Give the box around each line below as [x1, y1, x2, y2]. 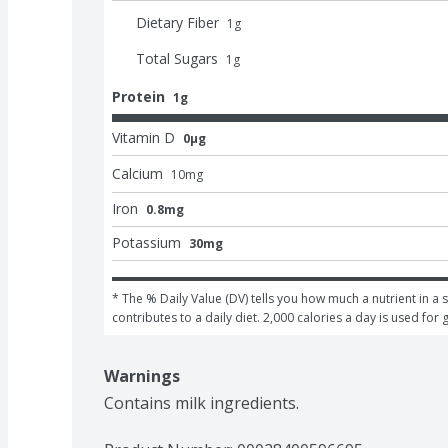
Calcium [112, 163, 163, 183]
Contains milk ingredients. [104, 391, 299, 414]
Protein [112, 86, 165, 106]
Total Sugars [136, 48, 218, 68]
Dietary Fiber [136, 12, 219, 32]
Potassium [112, 232, 181, 252]
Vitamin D [112, 127, 175, 147]
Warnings [104, 364, 180, 387]
